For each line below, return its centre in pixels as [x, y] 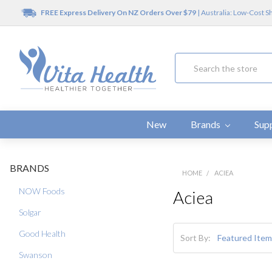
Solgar [30, 212]
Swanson [36, 254]
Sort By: [195, 238]
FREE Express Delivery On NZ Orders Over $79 [118, 12]
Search [188, 59]
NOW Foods [42, 191]
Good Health [42, 233]
